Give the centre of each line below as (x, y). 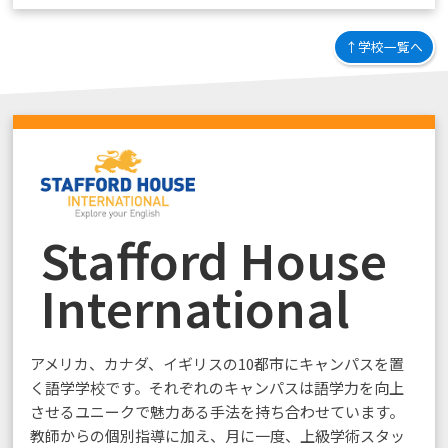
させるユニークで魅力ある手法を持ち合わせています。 (217, 412)
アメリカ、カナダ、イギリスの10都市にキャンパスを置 (217, 364)
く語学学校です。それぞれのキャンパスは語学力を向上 (217, 388)
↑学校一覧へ (383, 47)
